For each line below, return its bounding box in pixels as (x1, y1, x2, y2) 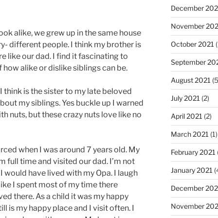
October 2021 (170, 40, 214, 48)
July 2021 (170, 94, 200, 102)
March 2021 (170, 130, 209, 138)
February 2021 (170, 148, 216, 156)
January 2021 (170, 166, 213, 174)
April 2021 (170, 112, 202, 120)
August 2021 (170, 76, 211, 84)
